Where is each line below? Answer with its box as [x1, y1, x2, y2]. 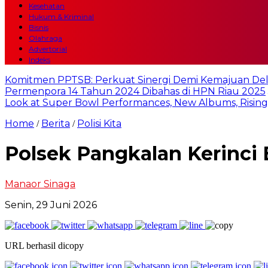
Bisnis [29, 23, 48, 32]
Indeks [29, 55, 50, 64]
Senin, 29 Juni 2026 [5, 199, 97, 211]
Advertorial [29, 44, 67, 53]
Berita [41, 118, 70, 129]
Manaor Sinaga [5, 178, 75, 190]
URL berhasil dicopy [5, 240, 84, 251]
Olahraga [29, 33, 62, 42]
